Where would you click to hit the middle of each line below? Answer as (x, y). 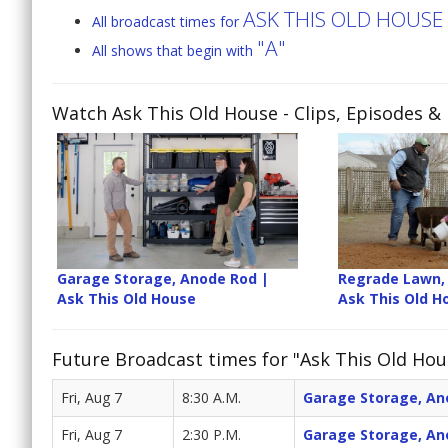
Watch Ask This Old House (165, 113)
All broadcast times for (167, 22)
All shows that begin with (174, 51)
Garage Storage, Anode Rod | (163, 278)
